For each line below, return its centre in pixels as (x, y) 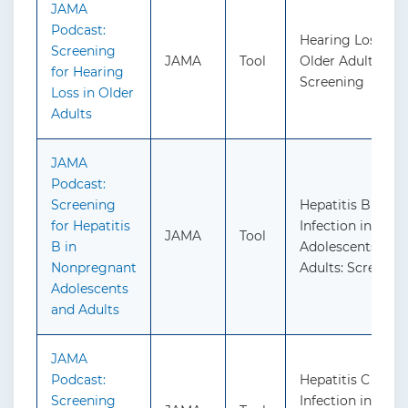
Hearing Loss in (349, 41)
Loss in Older (92, 93)
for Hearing (87, 72)
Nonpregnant (94, 268)
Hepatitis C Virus (353, 380)
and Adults (85, 310)
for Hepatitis (91, 226)
